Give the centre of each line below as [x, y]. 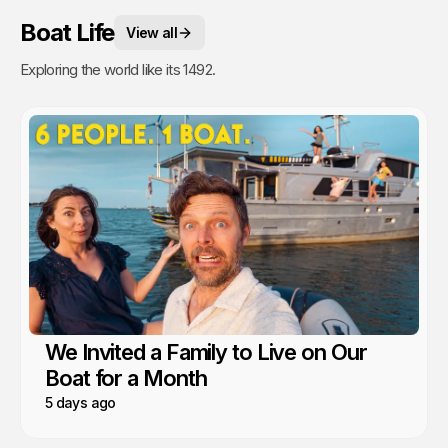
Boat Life [67, 32]
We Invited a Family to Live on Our [206, 351]
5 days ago [80, 402]
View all [152, 33]
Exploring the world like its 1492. [118, 70]
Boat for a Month [126, 377]
